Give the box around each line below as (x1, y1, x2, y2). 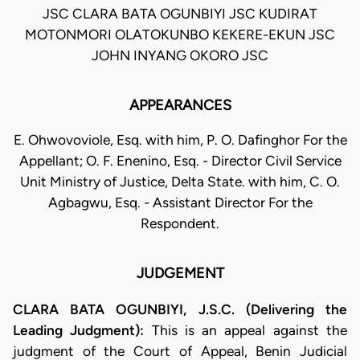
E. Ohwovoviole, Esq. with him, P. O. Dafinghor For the (13, 132, 347, 149)
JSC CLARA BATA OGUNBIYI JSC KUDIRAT (43, 6, 317, 22)
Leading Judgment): (13, 321, 145, 338)
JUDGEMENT (136, 264, 224, 283)
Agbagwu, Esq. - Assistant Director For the (47, 194, 313, 211)
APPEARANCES (129, 96, 231, 115)
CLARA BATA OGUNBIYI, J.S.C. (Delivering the (13, 301, 347, 317)
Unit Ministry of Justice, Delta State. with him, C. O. (20, 174, 340, 190)
